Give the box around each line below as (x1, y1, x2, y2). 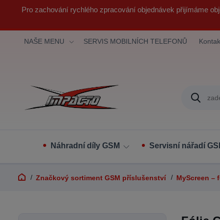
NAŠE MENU (24, 37, 64, 45)
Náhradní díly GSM (51, 141, 120, 150)
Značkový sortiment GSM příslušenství (36, 174, 166, 182)
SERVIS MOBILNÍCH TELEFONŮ (83, 37, 187, 45)
